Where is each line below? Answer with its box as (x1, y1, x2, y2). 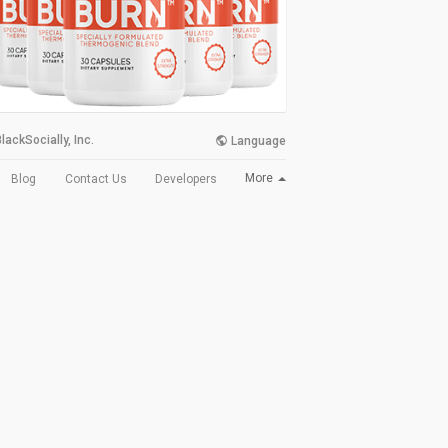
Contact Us (64, 171, 127, 186)
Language (228, 133, 286, 148)
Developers (154, 171, 217, 186)
